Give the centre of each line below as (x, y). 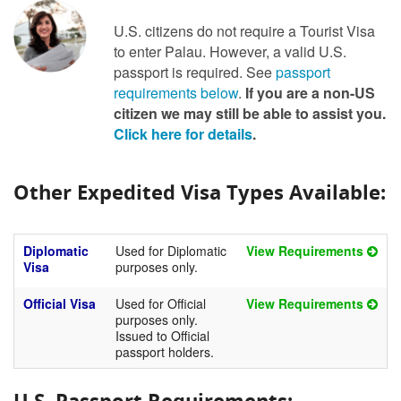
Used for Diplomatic (171, 251)
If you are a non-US (310, 93)
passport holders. (165, 352)
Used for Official (161, 304)
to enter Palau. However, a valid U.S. (230, 51)
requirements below (176, 93)
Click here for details (183, 134)
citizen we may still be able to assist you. (250, 113)
